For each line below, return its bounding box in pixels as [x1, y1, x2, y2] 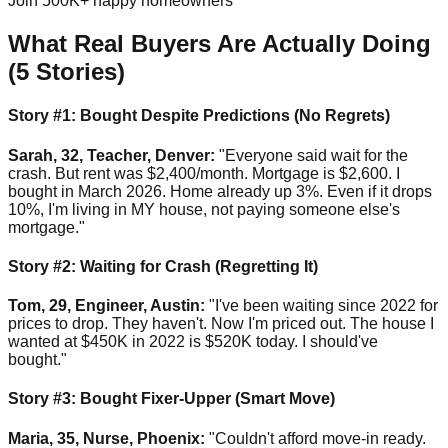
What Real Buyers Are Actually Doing [8, 30, 431, 58]
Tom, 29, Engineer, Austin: [8, 297, 205, 315]
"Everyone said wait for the [215, 146, 408, 164]
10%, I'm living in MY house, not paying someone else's [8, 200, 400, 218]
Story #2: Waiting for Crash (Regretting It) [8, 257, 318, 275]
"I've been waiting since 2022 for [205, 297, 438, 315]
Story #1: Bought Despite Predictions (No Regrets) [8, 107, 390, 125]
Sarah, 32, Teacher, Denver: [8, 146, 215, 164]
